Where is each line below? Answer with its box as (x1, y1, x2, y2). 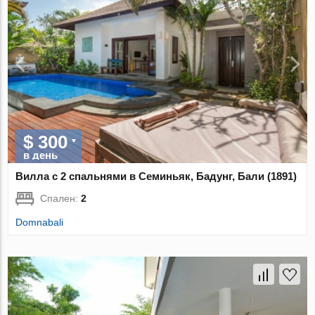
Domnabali (15, 216, 64, 228)
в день (23, 148, 58, 161)
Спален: (40, 192, 82, 204)
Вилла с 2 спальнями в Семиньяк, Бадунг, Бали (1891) (15, 169, 297, 182)
